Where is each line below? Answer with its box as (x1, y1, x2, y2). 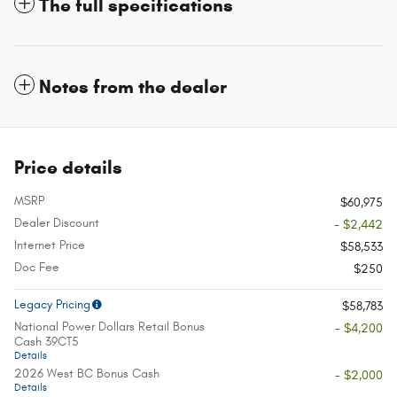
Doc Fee (14, 259, 59, 275)
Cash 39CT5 (14, 333, 79, 349)
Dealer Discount (14, 214, 99, 230)
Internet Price (14, 237, 85, 253)
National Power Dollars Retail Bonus (14, 318, 205, 334)
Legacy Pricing (14, 296, 90, 312)
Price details (14, 155, 122, 179)
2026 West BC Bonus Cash (14, 365, 160, 381)
